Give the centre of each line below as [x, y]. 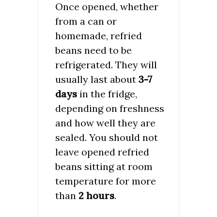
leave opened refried [102, 152]
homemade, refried [99, 35]
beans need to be [93, 50]
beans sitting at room [104, 166]
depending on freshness [110, 108]
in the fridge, [107, 93]
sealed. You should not [107, 137]
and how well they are [105, 123]
